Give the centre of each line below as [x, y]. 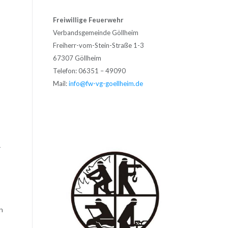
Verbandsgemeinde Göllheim [95, 32]
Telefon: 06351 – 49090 [89, 70]
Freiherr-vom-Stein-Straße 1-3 [98, 45]
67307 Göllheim [77, 58]
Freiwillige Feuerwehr [89, 20]
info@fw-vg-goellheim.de [106, 83]
